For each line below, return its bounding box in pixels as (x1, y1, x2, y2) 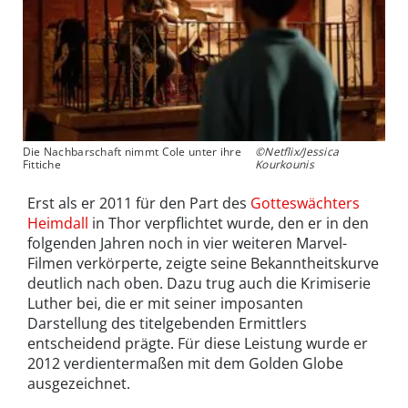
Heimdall (27, 212, 88, 233)
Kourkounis (254, 156, 314, 172)
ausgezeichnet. (27, 372, 130, 393)
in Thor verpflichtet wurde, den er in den (88, 212, 369, 233)
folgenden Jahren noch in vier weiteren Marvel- (27, 232, 347, 253)
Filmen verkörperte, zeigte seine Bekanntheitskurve (27, 252, 379, 273)
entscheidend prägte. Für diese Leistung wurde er (27, 332, 368, 353)
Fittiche (22, 156, 61, 172)
